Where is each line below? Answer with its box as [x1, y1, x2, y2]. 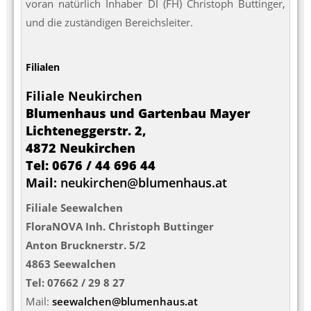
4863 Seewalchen [26, 257, 116, 271]
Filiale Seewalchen [26, 201, 123, 215]
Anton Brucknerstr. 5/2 [26, 238, 146, 253]
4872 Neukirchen [26, 140, 135, 157]
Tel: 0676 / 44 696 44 [26, 157, 155, 174]
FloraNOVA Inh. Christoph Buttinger [26, 219, 214, 234]
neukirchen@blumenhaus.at [60, 174, 227, 192]
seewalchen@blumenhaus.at [52, 294, 198, 309]
